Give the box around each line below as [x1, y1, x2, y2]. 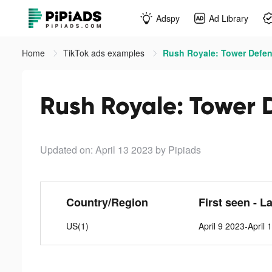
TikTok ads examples [63, 47, 147, 59]
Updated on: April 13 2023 [40, 143, 153, 157]
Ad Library [209, 12, 248, 24]
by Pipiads [155, 143, 201, 157]
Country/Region [66, 194, 148, 210]
